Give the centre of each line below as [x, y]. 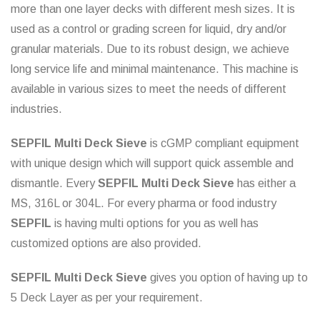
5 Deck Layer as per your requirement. [107, 298]
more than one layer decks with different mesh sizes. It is [153, 9]
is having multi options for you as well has [155, 224]
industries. [36, 109]
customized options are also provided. [106, 244]
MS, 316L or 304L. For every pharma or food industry [144, 204]
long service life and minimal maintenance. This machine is [155, 69]
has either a [265, 184]
